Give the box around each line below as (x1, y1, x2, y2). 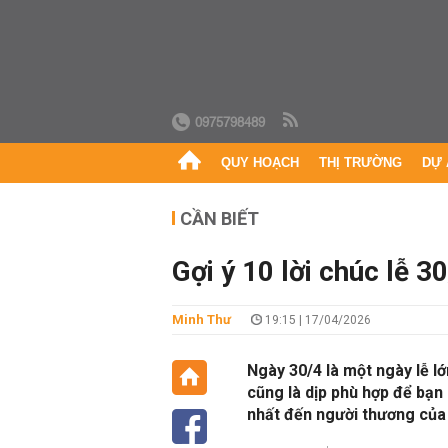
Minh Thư (172, 312, 231, 327)
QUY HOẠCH (221, 155, 299, 170)
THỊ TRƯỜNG (319, 155, 402, 170)
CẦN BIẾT (180, 208, 259, 229)
